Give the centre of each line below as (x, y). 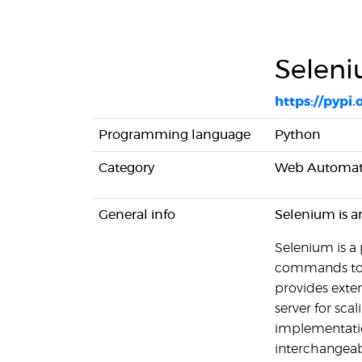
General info (137, 215)
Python (298, 135)
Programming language (175, 135)
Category (126, 168)
